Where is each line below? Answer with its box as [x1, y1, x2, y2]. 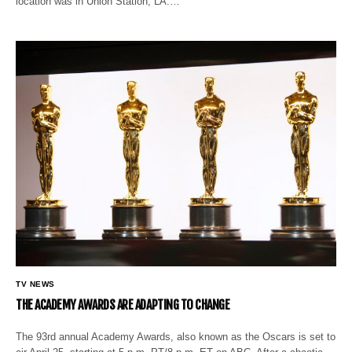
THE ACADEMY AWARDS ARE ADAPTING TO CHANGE [16, 296, 230, 313]
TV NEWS [16, 279, 55, 288]
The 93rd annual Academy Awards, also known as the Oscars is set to [16, 330, 336, 343]
